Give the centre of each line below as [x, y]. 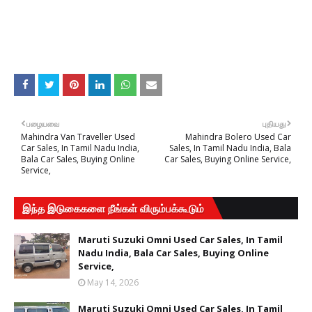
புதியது [274, 124]
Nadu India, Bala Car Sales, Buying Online [173, 253]
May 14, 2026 [113, 282]
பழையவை [43, 124]
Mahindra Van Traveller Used [78, 137]
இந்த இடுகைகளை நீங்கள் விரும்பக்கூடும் [113, 208]
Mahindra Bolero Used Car [238, 137]
